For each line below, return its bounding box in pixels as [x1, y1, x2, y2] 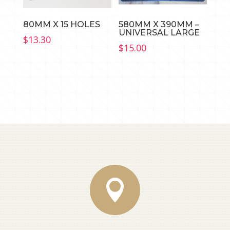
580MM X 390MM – [119, 20, 200, 30]
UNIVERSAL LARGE [119, 28, 200, 38]
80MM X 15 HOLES [23, 20, 100, 30]
